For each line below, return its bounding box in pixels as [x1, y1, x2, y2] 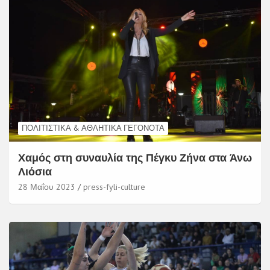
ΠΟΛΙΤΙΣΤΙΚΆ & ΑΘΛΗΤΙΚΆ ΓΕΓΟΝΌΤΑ [22, 123, 165, 134]
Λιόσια [18, 165, 52, 179]
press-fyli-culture [83, 181, 145, 193]
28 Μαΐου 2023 [18, 181, 75, 193]
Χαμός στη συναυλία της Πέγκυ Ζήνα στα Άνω [18, 151, 252, 165]
